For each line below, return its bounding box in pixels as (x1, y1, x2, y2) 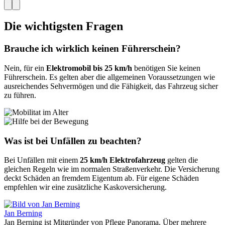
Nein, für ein (4, 64, 46, 73)
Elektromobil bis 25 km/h (46, 64, 132, 73)
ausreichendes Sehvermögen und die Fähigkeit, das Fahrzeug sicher (4, 82, 218, 91)
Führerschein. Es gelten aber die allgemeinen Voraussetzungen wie (4, 73, 215, 82)
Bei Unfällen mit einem (4, 156, 80, 165)
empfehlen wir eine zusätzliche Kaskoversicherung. (4, 183, 167, 192)
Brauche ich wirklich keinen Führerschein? (4, 43, 181, 54)
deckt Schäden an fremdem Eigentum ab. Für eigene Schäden (4, 174, 199, 183)
